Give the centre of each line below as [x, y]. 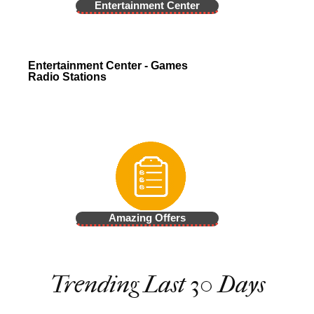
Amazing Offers [148, 217]
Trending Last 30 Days [157, 285]
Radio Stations [67, 76]
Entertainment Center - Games [108, 65]
